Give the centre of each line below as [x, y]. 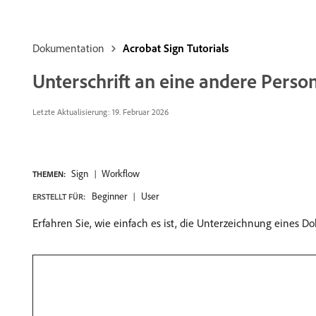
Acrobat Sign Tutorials [176, 48]
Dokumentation [68, 48]
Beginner [109, 196]
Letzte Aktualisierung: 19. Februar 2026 [101, 112]
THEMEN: [49, 174]
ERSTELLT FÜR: [59, 196]
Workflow [121, 174]
